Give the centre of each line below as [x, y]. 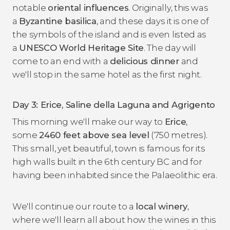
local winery [161, 206]
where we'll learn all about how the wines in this [114, 219]
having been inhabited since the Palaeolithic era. [115, 175]
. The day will [170, 47]
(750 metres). [178, 135]
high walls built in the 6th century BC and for [107, 161]
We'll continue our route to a [74, 206]
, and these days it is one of [152, 21]
